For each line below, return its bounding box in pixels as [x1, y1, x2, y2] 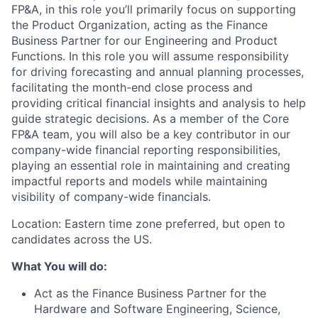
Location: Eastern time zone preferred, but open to [11, 216, 285, 231]
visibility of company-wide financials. [11, 190, 211, 204]
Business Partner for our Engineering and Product [11, 33, 278, 48]
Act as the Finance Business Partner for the [34, 286, 266, 300]
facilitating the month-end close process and [11, 80, 253, 94]
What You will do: [11, 259, 107, 273]
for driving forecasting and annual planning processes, [11, 65, 304, 79]
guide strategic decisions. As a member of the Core [11, 111, 289, 126]
